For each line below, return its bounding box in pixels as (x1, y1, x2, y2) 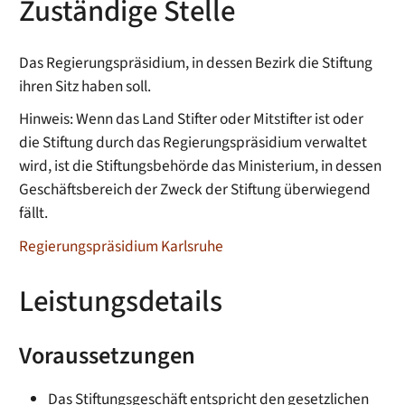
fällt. (19, 202, 49, 225)
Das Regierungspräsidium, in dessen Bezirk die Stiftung (19, 51, 373, 74)
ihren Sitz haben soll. (19, 74, 152, 98)
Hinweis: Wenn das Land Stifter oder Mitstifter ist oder (19, 108, 364, 131)
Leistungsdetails (19, 279, 223, 323)
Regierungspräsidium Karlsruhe (19, 235, 224, 259)
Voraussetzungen (19, 339, 196, 374)
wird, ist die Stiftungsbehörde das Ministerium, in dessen (19, 155, 382, 178)
